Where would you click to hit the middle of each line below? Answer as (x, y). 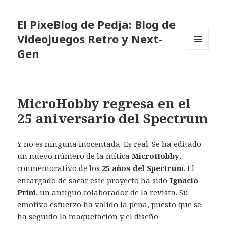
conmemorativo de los (60, 168)
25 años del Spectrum (143, 168)
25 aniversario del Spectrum (113, 118)
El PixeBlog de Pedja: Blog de (97, 24)
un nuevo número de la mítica (75, 156)
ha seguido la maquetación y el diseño (88, 217)
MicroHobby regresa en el (104, 104)
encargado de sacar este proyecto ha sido (94, 180)
